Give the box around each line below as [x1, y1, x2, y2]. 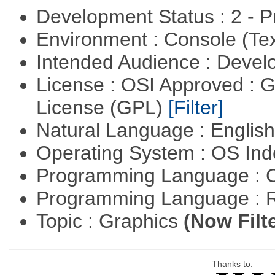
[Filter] [168, 96, 223, 119]
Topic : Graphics [36, 210, 184, 233]
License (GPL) [36, 96, 168, 119]
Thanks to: [211, 260, 253, 269]
